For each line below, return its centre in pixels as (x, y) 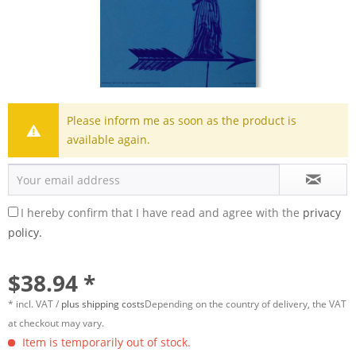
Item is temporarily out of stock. (105, 342)
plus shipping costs (103, 304)
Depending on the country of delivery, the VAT (246, 304)
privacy (322, 213)
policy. (25, 232)
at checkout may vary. (56, 323)
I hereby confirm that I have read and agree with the (162, 213)
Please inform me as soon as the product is (182, 120)
